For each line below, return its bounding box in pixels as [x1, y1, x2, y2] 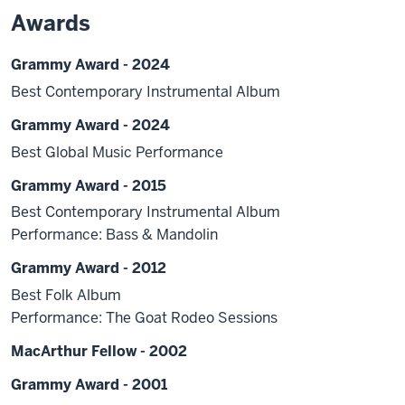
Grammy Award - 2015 [11, 175, 166, 195]
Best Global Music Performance [11, 142, 223, 162]
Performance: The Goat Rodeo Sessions [11, 308, 278, 328]
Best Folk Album [11, 286, 121, 306]
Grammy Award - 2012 [11, 259, 166, 278]
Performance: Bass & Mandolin [11, 225, 218, 245]
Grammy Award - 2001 [11, 375, 167, 395]
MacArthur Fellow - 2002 [11, 342, 187, 362]
